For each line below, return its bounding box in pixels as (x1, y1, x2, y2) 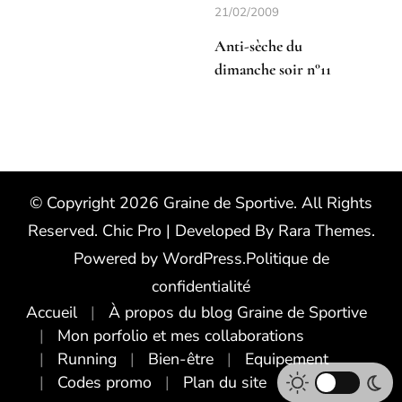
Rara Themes (277, 219, 371, 241)
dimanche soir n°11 (214, 59, 331, 79)
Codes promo (57, 371, 152, 393)
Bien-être (148, 347, 214, 370)
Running (57, 347, 117, 370)
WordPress (162, 247, 242, 269)
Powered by (73, 247, 162, 269)
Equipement (245, 347, 328, 370)
